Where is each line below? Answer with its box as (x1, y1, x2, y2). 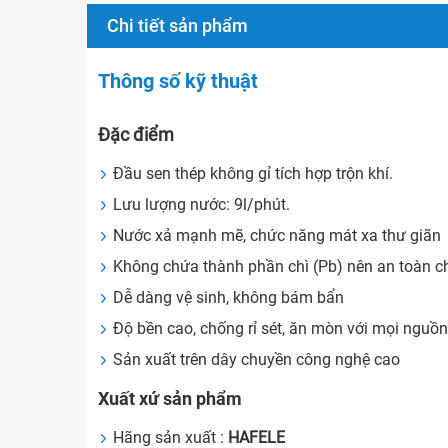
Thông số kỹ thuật (98, 69, 259, 94)
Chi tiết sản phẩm (107, 15, 248, 37)
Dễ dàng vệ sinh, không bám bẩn (113, 288, 345, 308)
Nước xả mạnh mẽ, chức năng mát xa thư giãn (113, 226, 442, 246)
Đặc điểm (98, 124, 175, 146)
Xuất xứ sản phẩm (98, 388, 243, 410)
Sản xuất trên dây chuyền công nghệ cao (113, 350, 401, 370)
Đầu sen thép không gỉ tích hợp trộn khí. (113, 164, 394, 184)
